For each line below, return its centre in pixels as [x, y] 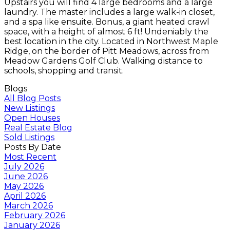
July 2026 [24, 166]
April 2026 [25, 196]
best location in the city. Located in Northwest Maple [111, 41]
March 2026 [28, 205]
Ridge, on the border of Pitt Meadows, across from [107, 51]
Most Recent [30, 157]
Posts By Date [33, 147]
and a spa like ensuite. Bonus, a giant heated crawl [107, 22]
